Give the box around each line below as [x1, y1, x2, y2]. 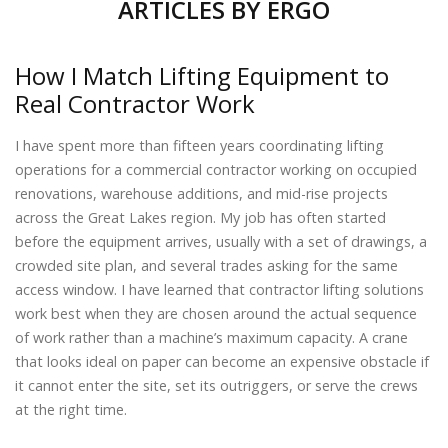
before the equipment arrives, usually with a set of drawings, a [15, 231, 427, 251]
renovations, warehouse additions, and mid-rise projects [15, 183, 388, 203]
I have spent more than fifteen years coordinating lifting [15, 135, 384, 155]
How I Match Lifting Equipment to [15, 58, 389, 92]
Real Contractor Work [15, 86, 255, 120]
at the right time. [15, 399, 127, 419]
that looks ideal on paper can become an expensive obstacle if [15, 351, 429, 371]
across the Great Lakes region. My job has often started [15, 207, 386, 227]
